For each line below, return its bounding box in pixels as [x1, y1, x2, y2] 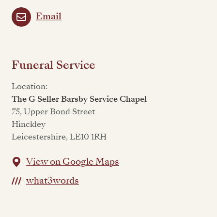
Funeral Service [12, 57, 95, 73]
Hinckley [12, 118, 46, 130]
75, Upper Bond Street [12, 106, 95, 117]
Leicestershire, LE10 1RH [12, 131, 107, 142]
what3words [26, 174, 79, 187]
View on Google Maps [26, 155, 119, 168]
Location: [12, 80, 47, 92]
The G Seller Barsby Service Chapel [12, 93, 147, 105]
